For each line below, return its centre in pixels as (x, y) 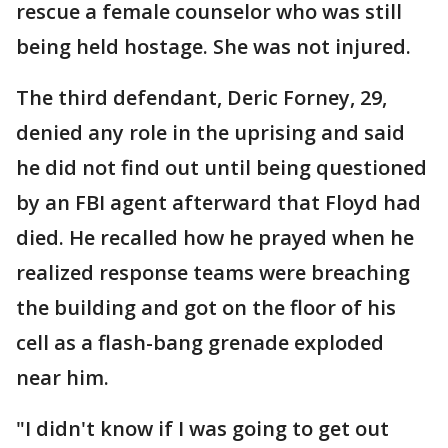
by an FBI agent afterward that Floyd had (218, 202)
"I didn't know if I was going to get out (202, 428)
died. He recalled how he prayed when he (215, 237)
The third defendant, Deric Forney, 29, (201, 97)
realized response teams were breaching (213, 272)
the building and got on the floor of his (206, 307)
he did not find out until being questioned (221, 167)
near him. (62, 377)
